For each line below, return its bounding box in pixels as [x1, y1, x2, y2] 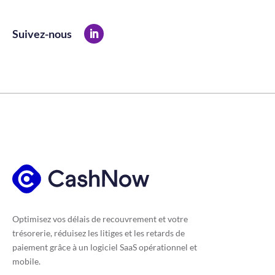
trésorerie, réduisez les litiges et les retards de [12, 228, 185, 239]
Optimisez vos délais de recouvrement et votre [12, 214, 188, 225]
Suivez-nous [12, 26, 72, 41]
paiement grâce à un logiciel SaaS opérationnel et [12, 242, 197, 253]
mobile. [12, 256, 41, 267]
